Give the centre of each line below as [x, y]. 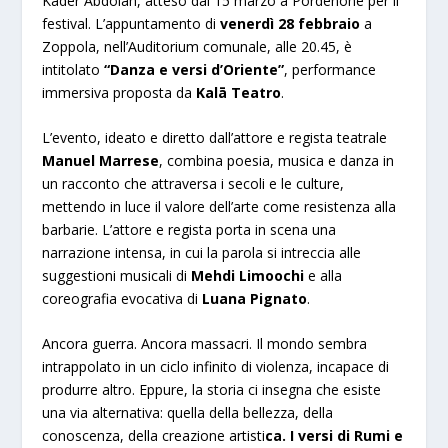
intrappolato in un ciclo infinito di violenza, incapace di [216, 367]
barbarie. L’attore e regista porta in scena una [189, 229]
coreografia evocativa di [122, 298]
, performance [330, 69]
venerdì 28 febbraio [290, 23]
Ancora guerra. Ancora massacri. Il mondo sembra [205, 344]
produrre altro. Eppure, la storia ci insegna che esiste [212, 390]
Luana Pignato [255, 298]
